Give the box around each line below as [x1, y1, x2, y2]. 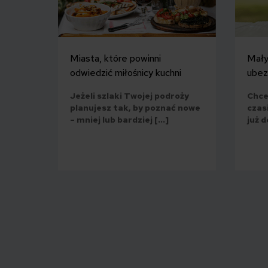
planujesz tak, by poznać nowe [70, 102, 200, 113]
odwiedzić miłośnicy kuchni [70, 66, 181, 79]
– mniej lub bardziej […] [70, 114, 169, 125]
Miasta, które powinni [70, 51, 161, 65]
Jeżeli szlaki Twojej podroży [70, 90, 189, 101]
